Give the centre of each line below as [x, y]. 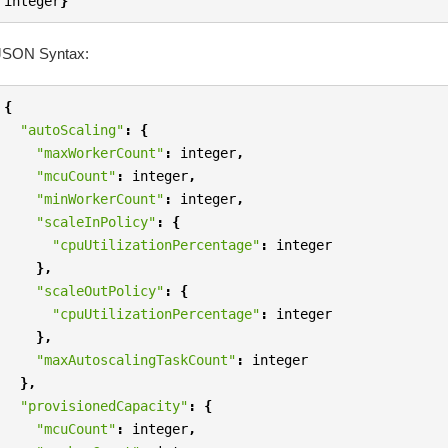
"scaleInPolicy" [96, 221]
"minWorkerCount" [100, 198]
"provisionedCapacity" [104, 405]
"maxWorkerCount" [100, 152]
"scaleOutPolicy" [100, 290]
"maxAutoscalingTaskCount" [136, 359]
